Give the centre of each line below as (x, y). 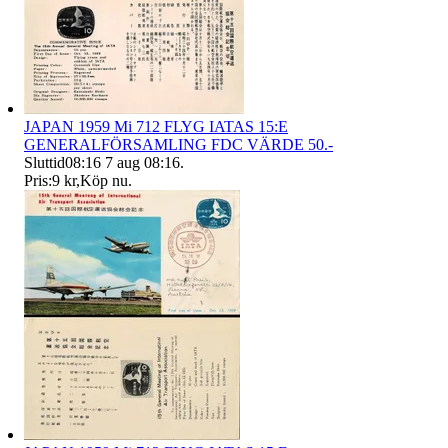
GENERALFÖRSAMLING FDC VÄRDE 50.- (178, 145)
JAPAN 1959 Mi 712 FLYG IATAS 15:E (156, 127)
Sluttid (44, 163)
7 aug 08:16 (142, 163)
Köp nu (104, 181)
